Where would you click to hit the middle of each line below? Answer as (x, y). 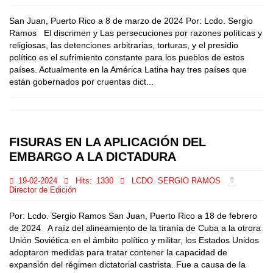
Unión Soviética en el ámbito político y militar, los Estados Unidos (134, 240)
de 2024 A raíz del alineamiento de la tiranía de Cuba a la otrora (135, 228)
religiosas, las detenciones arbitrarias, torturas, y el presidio (124, 45)
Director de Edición (43, 190)
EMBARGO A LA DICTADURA (93, 157)
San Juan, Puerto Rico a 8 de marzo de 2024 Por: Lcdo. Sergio (131, 21)
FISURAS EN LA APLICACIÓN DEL (108, 142)
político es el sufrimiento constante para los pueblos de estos (127, 57)
